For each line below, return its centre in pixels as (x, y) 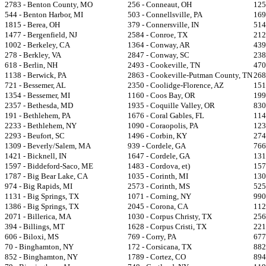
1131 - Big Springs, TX (42, 196)
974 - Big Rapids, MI (39, 186)
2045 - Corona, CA (158, 206)
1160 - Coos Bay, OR (161, 95)
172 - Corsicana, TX (160, 247)
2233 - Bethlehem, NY (41, 126)
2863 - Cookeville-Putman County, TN (190, 75)
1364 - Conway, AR (159, 45)
